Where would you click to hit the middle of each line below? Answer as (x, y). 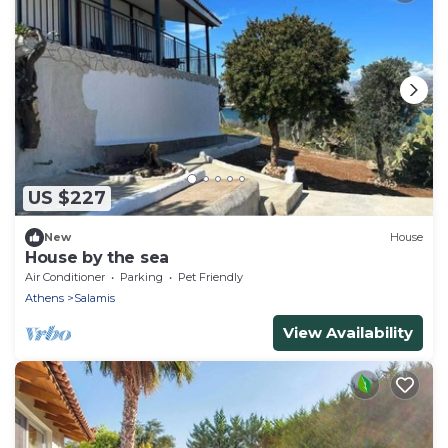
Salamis (94, 297)
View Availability (348, 332)
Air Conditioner (65, 276)
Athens (44, 297)
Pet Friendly (210, 276)
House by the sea (97, 257)
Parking (141, 276)
